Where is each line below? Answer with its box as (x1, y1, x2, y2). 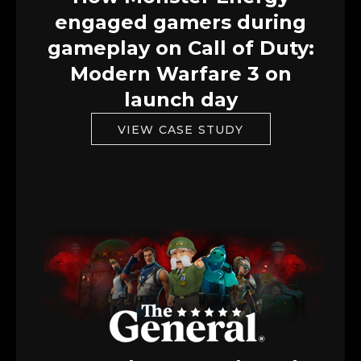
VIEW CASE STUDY (117, 122, 244, 137)
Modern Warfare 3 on (69, 61, 292, 85)
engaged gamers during (55, 10, 306, 34)
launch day (123, 87, 238, 111)
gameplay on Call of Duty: (47, 35, 314, 60)
